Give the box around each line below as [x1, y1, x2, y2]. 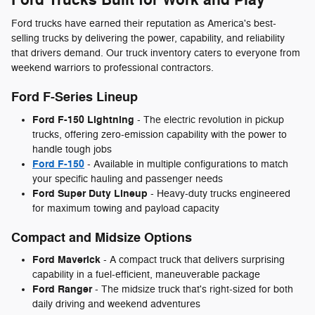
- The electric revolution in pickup [134, 113, 284, 126]
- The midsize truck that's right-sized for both [92, 283, 293, 296]
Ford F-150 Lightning [32, 112, 134, 127]
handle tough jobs [32, 143, 112, 155]
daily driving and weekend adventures [32, 298, 200, 311]
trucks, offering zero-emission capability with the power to [32, 128, 287, 141]
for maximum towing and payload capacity [32, 202, 219, 214]
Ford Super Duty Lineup [32, 186, 148, 200]
